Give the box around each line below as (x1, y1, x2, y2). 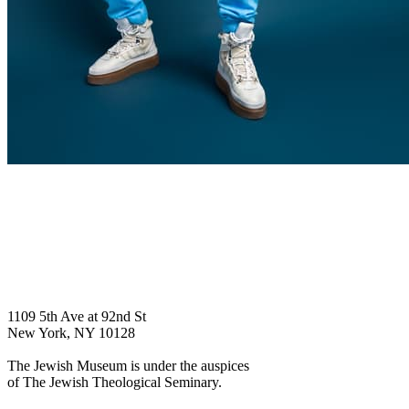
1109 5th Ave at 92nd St (7, 308, 146, 324)
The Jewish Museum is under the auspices (7, 357, 249, 373)
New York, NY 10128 (7, 324, 135, 341)
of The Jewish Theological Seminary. (7, 373, 222, 390)
